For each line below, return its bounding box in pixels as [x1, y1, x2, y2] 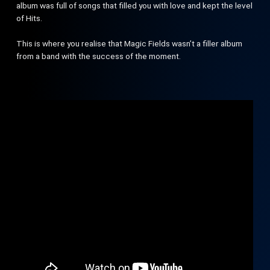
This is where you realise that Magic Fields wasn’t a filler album [16, 39, 243, 48]
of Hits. [16, 13, 43, 23]
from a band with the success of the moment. [16, 51, 181, 61]
